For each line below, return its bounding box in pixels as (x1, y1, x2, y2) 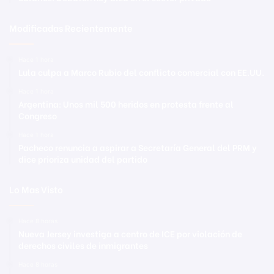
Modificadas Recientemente (9, 20, 133, 34)
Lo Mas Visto (9, 182, 63, 196)
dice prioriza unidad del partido (18, 152, 147, 165)
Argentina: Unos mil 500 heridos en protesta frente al (18, 97, 234, 110)
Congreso (18, 108, 57, 122)
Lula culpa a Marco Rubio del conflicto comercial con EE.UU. (18, 65, 264, 78)
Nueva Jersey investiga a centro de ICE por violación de (18, 226, 242, 240)
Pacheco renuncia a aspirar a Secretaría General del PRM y (18, 140, 257, 154)
